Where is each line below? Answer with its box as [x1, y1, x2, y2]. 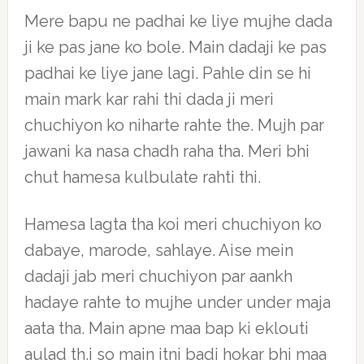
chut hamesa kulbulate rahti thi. [24, 167, 261, 187]
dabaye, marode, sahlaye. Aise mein [24, 240, 293, 260]
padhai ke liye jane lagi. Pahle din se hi [24, 63, 311, 83]
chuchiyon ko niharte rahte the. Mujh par [24, 115, 324, 135]
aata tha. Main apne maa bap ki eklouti [24, 318, 309, 338]
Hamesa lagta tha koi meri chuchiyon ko [24, 214, 322, 234]
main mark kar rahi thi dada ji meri [24, 89, 274, 109]
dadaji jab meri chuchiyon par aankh [24, 266, 292, 286]
